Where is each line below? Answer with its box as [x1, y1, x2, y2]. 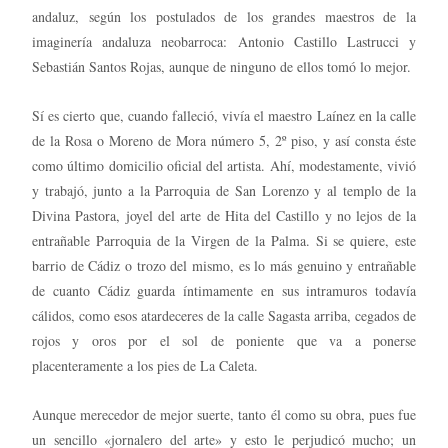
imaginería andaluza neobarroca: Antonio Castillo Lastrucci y [32, 31, 416, 51]
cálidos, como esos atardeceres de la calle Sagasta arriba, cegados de [32, 305, 416, 325]
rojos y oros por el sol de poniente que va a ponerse [32, 330, 416, 350]
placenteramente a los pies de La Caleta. [32, 355, 258, 375]
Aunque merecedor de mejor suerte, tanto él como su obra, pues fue [32, 404, 416, 424]
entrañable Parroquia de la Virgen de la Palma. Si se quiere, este [32, 230, 416, 250]
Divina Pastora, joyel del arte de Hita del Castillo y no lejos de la [32, 205, 416, 225]
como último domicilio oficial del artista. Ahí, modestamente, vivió [32, 155, 416, 175]
